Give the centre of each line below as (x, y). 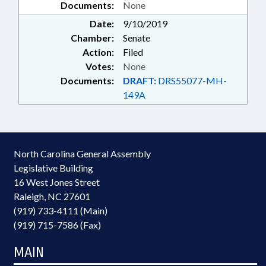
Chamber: (92, 38)
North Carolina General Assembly (82, 153)
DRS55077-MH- (191, 80)
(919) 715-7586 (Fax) (57, 225)
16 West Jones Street (57, 182)
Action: (98, 52)
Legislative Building (53, 168)
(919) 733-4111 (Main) (61, 210)
